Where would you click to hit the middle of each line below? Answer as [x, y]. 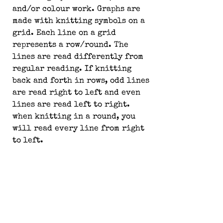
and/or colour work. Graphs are [78, 10]
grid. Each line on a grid [65, 34]
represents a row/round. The [72, 46]
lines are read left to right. [72, 105]
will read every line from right [80, 129]
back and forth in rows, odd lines [82, 81]
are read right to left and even [78, 93]
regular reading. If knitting [73, 69]
